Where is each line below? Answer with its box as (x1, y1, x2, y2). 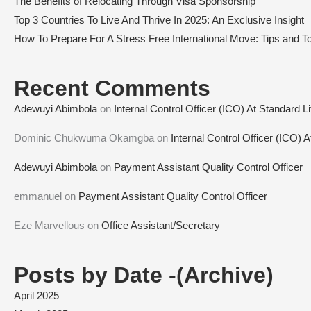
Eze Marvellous (14, 219, 85, 231)
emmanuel (14, 190, 62, 202)
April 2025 (14, 289, 59, 301)
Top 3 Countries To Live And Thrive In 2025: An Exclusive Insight (14, 13, 304, 26)
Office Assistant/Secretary (101, 219, 220, 231)
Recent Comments (14, 75, 210, 101)
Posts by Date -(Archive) (14, 262, 274, 287)
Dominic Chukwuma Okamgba (14, 131, 154, 144)
